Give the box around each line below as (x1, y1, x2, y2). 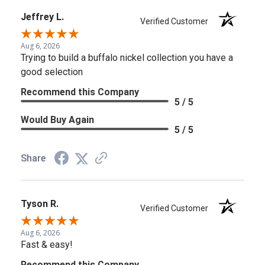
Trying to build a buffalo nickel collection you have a (21, 51, 233, 63)
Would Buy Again (21, 114, 94, 125)
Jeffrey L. (21, 11, 64, 22)
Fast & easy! (21, 238, 73, 250)
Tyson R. (21, 198, 59, 209)
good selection (21, 66, 83, 77)
